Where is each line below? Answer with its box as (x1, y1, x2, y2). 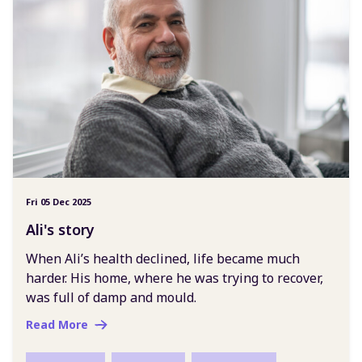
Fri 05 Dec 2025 (26, 195, 91, 208)
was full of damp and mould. (26, 288, 196, 306)
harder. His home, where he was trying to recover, (26, 268, 323, 287)
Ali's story (26, 219, 95, 239)
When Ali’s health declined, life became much (26, 249, 300, 267)
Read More (26, 316, 88, 332)
